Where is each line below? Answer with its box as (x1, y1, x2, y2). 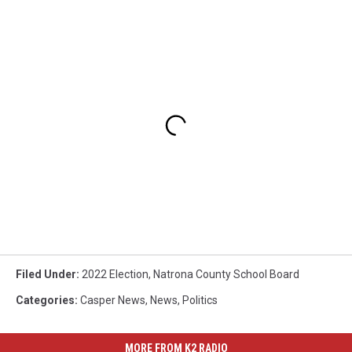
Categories (16, 294, 75, 307)
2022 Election (82, 268, 148, 281)
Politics (182, 294, 218, 307)
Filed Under (16, 268, 76, 281)
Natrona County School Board (153, 268, 299, 281)
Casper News (80, 294, 145, 307)
